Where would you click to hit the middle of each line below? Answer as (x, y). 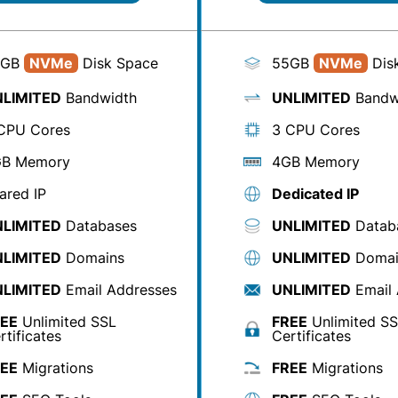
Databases (99, 226)
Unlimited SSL (67, 322)
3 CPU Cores (316, 130)
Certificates (311, 336)
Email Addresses (119, 290)
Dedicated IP (315, 194)
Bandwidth (99, 98)
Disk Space (118, 63)
